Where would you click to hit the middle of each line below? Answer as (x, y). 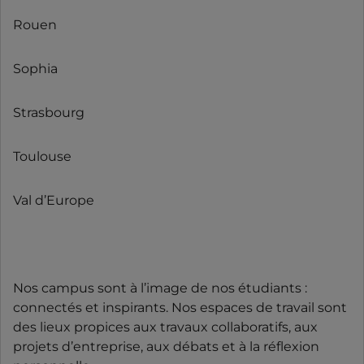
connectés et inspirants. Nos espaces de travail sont (180, 307)
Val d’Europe (54, 200)
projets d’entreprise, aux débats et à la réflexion (166, 346)
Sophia (35, 68)
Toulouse (42, 156)
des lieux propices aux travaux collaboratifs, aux (165, 327)
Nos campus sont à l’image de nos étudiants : (160, 288)
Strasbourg (49, 112)
